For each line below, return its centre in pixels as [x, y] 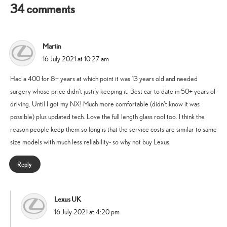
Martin [52, 46]
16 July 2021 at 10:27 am [76, 59]
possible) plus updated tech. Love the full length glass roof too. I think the [107, 117]
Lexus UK [68, 199]
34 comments [43, 9]
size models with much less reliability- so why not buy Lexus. [90, 142]
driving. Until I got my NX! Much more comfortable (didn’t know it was [105, 104]
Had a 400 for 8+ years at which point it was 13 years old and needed [104, 79]
